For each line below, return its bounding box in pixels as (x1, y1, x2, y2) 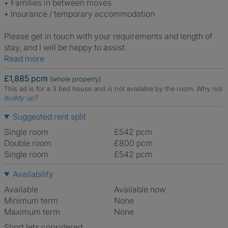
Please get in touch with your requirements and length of (4, 31, 212, 41)
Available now (119, 184, 166, 194)
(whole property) (50, 75, 101, 83)
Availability (12, 169, 53, 179)
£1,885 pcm (4, 73, 50, 83)
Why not (196, 84, 222, 93)
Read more (9, 53, 44, 64)
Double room (4, 138, 51, 148)
